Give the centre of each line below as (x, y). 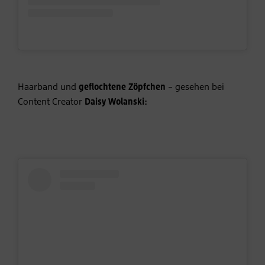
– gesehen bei (195, 88)
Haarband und (48, 88)
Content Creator (50, 103)
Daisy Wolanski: (115, 103)
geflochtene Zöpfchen (122, 88)
